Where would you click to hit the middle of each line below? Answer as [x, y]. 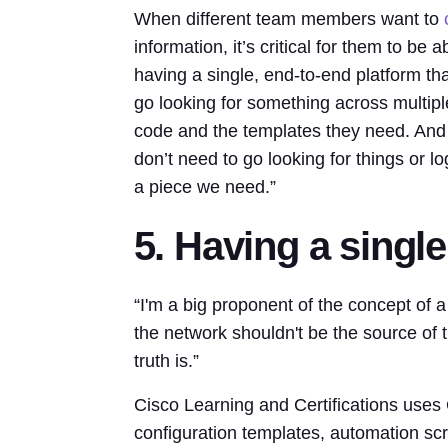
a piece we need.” [204, 186]
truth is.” [166, 360]
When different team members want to [288, 18]
